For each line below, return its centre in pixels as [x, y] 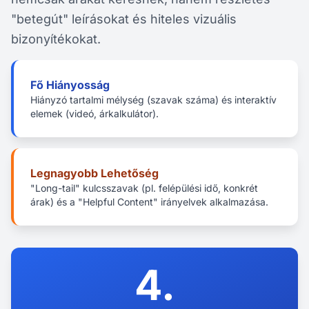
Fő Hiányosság [70, 85]
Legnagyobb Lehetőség [94, 173]
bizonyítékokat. [56, 39]
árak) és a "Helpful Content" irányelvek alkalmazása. [149, 202]
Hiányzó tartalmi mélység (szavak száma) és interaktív [153, 100]
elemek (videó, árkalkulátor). [94, 113]
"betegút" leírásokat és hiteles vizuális [124, 19]
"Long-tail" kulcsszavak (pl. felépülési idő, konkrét [144, 188]
